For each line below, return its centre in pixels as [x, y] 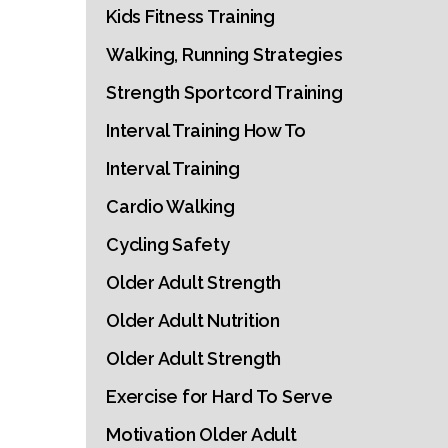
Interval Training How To [206, 130]
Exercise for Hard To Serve [219, 396]
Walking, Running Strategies [224, 54]
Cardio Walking [170, 206]
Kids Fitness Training [190, 16]
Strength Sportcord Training [224, 92]
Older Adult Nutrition [193, 320]
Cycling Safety [168, 244]
